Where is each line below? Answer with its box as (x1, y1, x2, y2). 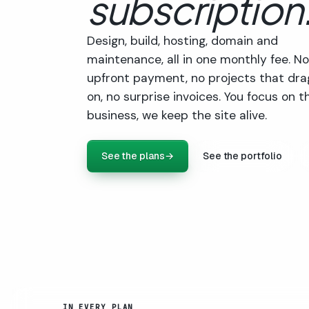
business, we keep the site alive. (86, 108, 267, 123)
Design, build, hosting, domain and (86, 33, 278, 48)
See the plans (101, 150, 165, 162)
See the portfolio (202, 150, 282, 162)
